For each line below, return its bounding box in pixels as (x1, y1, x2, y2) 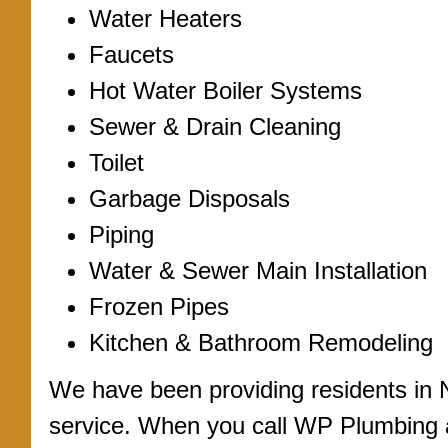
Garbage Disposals (89, 185, 290, 212)
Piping (89, 221, 154, 248)
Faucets (89, 41, 174, 68)
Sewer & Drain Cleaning (89, 113, 341, 140)
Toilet (89, 149, 144, 176)
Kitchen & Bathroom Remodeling (89, 329, 433, 356)
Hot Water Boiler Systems (89, 77, 362, 104)
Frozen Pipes (89, 293, 229, 320)
